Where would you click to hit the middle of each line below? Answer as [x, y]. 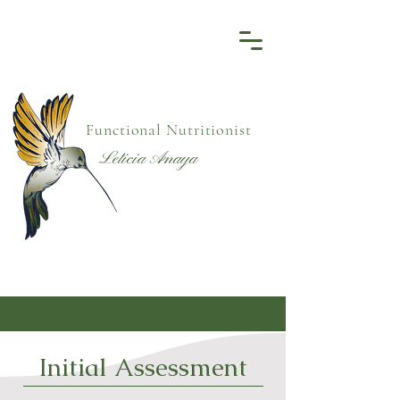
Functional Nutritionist [169, 129]
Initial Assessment [143, 367]
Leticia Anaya [148, 159]
